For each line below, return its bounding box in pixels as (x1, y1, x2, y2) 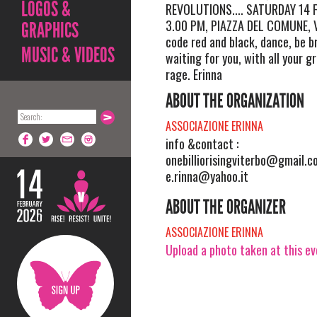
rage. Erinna (165, 65, 222, 83)
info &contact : (165, 134, 238, 153)
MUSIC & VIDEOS (21, 42, 115, 68)
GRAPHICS (21, 18, 79, 43)
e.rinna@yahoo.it (165, 167, 248, 185)
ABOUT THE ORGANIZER (165, 195, 286, 219)
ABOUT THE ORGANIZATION (165, 89, 304, 113)
